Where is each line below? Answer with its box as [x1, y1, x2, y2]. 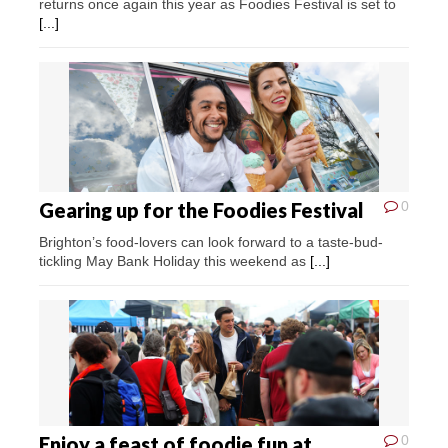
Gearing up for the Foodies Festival [39, 197, 364, 222]
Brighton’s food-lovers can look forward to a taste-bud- [39, 233, 383, 250]
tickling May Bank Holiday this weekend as [39, 252, 310, 269]
